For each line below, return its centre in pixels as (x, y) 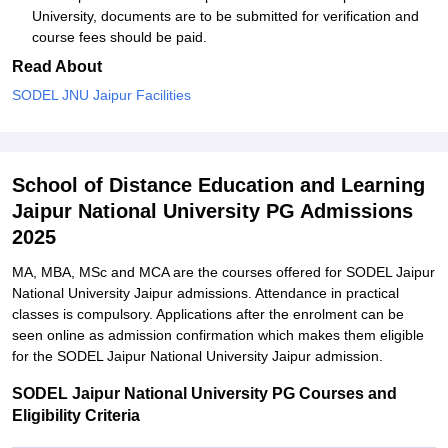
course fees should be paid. (119, 37)
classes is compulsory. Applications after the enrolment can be (208, 314)
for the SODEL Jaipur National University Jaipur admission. (197, 356)
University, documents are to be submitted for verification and (225, 16)
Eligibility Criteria (76, 415)
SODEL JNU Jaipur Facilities (101, 95)
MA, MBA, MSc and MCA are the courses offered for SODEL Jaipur (223, 272)
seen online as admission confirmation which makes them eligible (218, 335)
